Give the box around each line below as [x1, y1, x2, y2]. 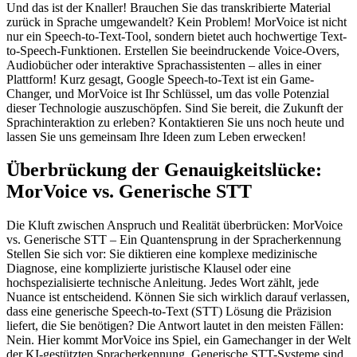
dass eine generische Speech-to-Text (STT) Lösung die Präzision [6, 304, 331, 319]
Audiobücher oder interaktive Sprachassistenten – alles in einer [6, 57, 321, 72]
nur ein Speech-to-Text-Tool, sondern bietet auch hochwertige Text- [6, 29, 347, 43]
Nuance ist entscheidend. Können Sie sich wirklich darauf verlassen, [6, 290, 350, 304]
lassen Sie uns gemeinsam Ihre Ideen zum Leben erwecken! [6, 129, 306, 143]
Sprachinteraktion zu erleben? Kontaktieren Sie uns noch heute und [6, 115, 344, 129]
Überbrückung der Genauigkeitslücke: [6, 159, 322, 181]
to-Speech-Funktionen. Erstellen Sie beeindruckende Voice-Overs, [6, 43, 339, 57]
